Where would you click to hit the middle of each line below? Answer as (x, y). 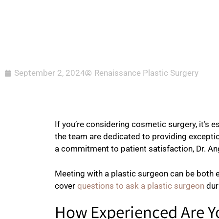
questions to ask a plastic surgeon (141, 186)
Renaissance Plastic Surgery (146, 73)
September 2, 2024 (50, 73)
